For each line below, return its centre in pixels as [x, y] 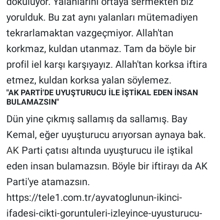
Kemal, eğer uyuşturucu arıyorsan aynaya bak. [106, 134]
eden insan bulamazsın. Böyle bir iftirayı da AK [107, 166]
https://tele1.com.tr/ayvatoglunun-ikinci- [94, 197]
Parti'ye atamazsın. [48, 181]
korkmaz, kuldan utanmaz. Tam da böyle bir [101, 49]
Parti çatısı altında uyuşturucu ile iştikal [106, 150]
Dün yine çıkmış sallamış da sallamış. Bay [96, 119]
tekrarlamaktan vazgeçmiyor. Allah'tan [90, 33]
